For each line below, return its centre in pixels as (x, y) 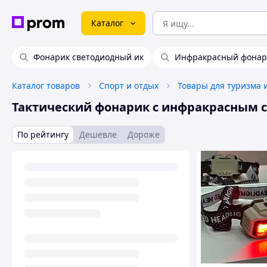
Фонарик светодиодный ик (89, 57)
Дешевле (98, 134)
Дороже (144, 134)
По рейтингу (43, 134)
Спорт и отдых (129, 86)
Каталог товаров (46, 86)
